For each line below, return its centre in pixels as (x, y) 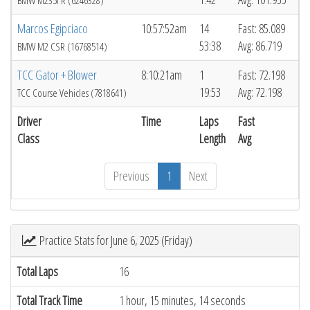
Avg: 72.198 (260, 92)
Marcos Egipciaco (53, 28)
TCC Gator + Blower (57, 75)
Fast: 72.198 (262, 75)
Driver (29, 121)
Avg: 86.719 (260, 46)
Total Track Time (49, 300)
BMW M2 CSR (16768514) (62, 46)
